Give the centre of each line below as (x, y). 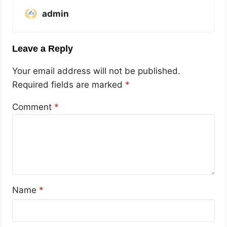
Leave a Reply (43, 49)
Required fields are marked (69, 85)
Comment (33, 107)
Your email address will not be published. (97, 71)
